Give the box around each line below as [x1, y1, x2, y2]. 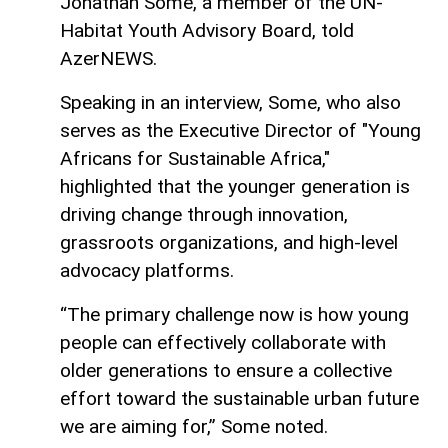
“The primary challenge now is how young [60, 303, 409, 327]
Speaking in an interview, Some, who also [60, 91, 401, 115]
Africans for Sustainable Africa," [60, 147, 330, 171]
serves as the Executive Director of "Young [60, 119, 421, 143]
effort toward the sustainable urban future [60, 387, 419, 411]
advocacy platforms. [60, 259, 234, 283]
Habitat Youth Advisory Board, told [60, 19, 354, 43]
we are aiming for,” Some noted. [60, 415, 328, 439]
